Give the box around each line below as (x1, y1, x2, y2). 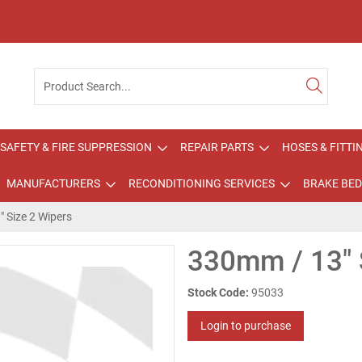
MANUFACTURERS (6, 177, 100, 190)
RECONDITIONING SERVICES (128, 177, 275, 190)
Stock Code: (187, 286, 249, 299)
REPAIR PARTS (180, 141, 254, 154)
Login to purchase (200, 319, 291, 332)
